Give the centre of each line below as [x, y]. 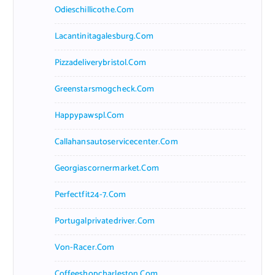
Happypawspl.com [89, 115]
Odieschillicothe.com [94, 10]
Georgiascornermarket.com [107, 168]
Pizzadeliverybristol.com [100, 63]
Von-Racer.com [84, 247]
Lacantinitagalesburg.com [104, 36]
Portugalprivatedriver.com [105, 221]
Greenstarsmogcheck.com [104, 89]
